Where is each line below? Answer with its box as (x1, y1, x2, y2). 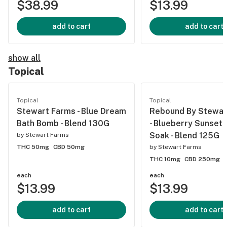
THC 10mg (149, 156, 180, 163)
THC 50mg (17, 143, 49, 150)
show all (8, 53, 41, 63)
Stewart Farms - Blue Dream (17, 106, 126, 116)
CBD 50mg (53, 143, 85, 150)
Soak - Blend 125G (149, 131, 219, 140)
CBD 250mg (184, 156, 220, 163)
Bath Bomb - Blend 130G (17, 119, 109, 128)
